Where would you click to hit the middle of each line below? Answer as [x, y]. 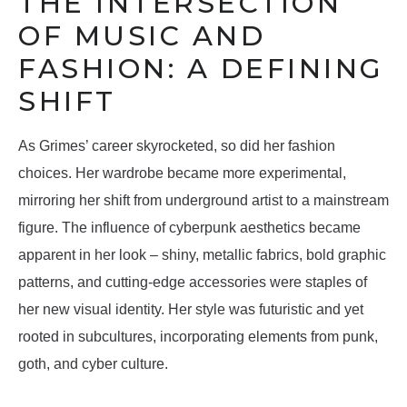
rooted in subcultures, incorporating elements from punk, [198, 337]
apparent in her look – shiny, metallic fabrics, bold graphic [202, 255]
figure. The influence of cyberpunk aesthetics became [189, 228]
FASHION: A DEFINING [201, 69]
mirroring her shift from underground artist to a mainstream [203, 201]
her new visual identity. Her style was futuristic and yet [191, 310]
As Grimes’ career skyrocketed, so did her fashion [177, 146]
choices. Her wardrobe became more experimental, [182, 174]
